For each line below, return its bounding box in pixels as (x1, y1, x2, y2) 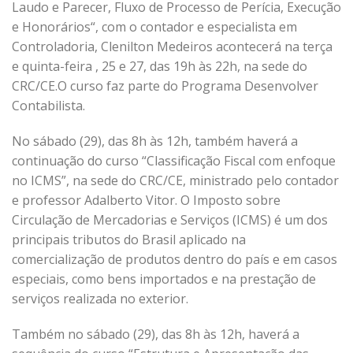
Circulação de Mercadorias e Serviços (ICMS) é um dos (12, 211, 328, 229)
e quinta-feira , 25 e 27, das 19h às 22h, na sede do (12, 58, 307, 75)
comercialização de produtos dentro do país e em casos (12, 251, 337, 268)
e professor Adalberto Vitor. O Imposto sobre (12, 191, 281, 209)
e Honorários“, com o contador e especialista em (12, 18, 297, 35)
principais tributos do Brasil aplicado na (12, 231, 246, 248)
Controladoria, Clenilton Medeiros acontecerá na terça (12, 38, 333, 55)
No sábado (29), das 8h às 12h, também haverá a (12, 132, 298, 150)
